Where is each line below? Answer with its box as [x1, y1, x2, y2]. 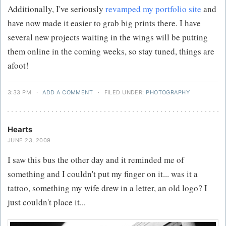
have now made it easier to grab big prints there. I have [8, 17, 201, 29]
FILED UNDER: [102, 89, 146, 96]
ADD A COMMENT [42, 89, 93, 96]
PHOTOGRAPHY [146, 89, 190, 96]
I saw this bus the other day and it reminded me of [8, 154, 184, 165]
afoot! [8, 60, 29, 71]
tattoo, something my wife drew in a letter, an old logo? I [8, 182, 207, 194]
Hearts [8, 125, 32, 134]
